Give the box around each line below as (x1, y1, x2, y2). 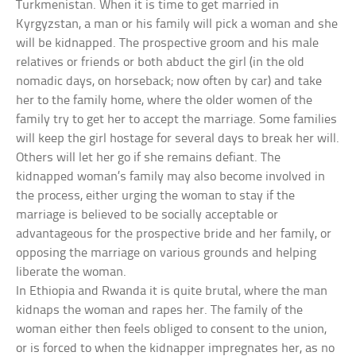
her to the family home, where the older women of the (16, 94, 313, 107)
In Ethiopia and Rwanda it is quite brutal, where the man (16, 284, 328, 298)
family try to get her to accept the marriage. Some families (16, 113, 338, 126)
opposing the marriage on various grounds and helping (16, 246, 317, 260)
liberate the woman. (16, 265, 127, 279)
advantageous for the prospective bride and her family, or (16, 227, 332, 241)
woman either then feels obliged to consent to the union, (16, 323, 327, 336)
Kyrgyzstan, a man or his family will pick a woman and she (16, 17, 339, 31)
